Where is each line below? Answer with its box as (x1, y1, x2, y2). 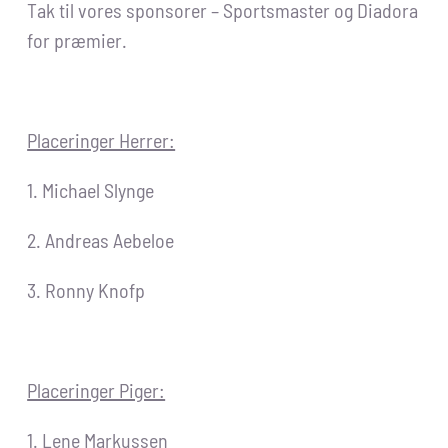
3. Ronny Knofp (27, 278, 146, 303)
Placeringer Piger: (27, 378, 166, 403)
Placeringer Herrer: (27, 128, 176, 153)
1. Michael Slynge (27, 178, 155, 203)
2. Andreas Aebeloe (27, 228, 175, 253)
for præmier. (27, 28, 128, 53)
